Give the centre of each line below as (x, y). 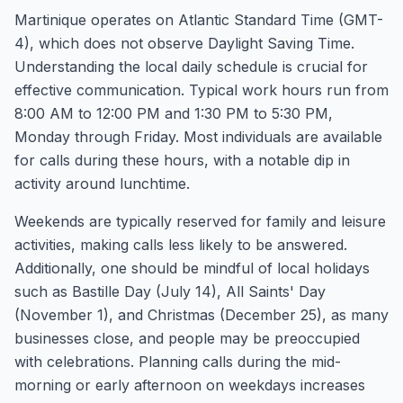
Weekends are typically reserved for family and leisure (200, 221)
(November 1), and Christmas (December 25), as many (201, 315)
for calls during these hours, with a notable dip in (182, 160)
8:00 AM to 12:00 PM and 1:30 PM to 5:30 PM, (174, 113)
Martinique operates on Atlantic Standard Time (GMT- (199, 20)
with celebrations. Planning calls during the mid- (178, 362)
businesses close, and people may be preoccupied (187, 338)
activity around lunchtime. (102, 184)
